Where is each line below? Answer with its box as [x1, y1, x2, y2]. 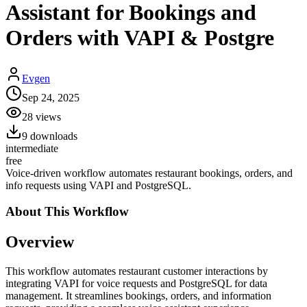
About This [5, 204, 69, 219]
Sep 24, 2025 [22, 91, 79, 103]
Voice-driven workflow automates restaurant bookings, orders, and [5, 167, 293, 179]
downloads [27, 130, 77, 142]
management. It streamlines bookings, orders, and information [5, 290, 271, 302]
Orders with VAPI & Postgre [5, 25, 274, 51]
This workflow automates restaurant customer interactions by [5, 265, 268, 278]
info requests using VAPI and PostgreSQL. [5, 179, 191, 191]
